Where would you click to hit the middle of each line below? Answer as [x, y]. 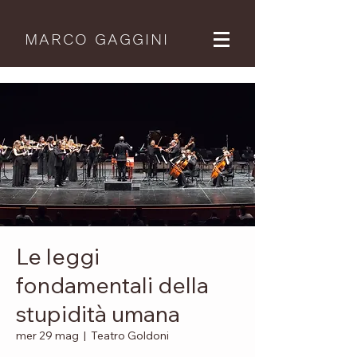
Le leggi [58, 256]
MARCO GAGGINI [97, 39]
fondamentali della [112, 285]
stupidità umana [98, 314]
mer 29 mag [47, 335]
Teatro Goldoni [130, 335]
